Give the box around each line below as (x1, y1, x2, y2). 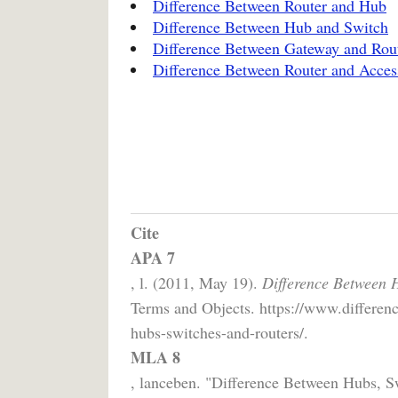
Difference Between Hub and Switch (153, 15, 388, 37)
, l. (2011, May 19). (131, 271, 262, 293)
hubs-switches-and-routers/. (131, 321, 308, 343)
